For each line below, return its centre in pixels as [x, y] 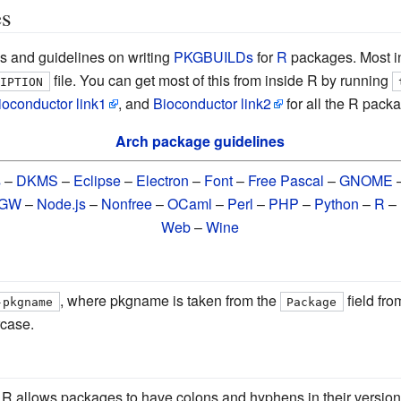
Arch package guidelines [200, 141]
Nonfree [127, 203]
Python [337, 203]
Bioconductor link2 [212, 103]
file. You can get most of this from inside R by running [221, 80]
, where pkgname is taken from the [170, 300]
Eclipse [98, 180]
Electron [163, 180]
